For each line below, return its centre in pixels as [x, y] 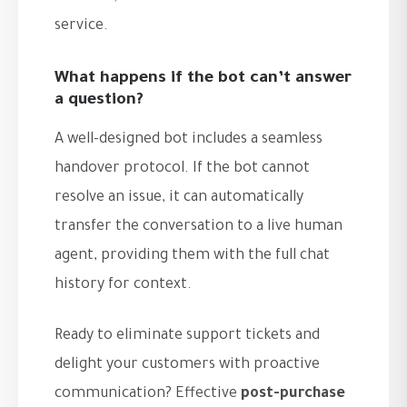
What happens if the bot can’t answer [203, 79]
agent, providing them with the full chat [192, 257]
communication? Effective [148, 395]
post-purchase [293, 395]
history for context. [123, 286]
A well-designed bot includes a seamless [189, 140]
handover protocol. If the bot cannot [182, 169]
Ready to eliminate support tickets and [187, 337]
